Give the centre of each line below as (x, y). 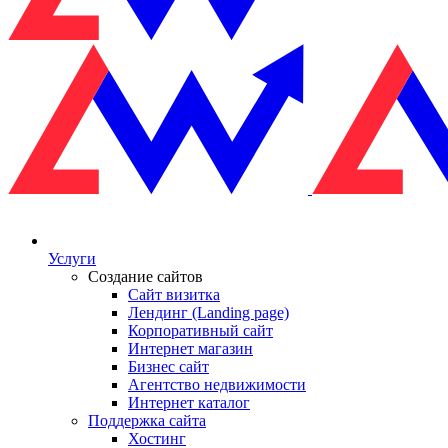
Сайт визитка (174, 294)
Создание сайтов (145, 276)
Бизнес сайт (168, 366)
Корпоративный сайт (200, 330)
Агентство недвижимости (217, 384)
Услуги (72, 258)
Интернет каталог (189, 402)
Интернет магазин (190, 348)
